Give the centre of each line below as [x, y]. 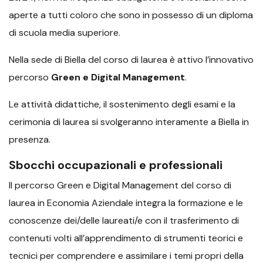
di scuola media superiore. [65, 33]
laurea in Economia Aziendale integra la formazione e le [126, 203]
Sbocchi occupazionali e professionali [116, 165]
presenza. [30, 140]
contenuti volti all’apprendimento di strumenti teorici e [126, 238]
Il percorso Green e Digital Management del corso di [120, 186]
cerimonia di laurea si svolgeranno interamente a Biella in [129, 122]
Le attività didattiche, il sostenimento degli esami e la [122, 104]
